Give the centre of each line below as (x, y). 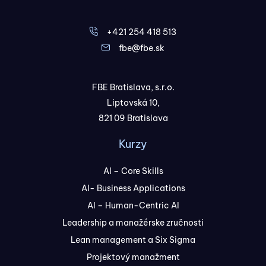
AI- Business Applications (133, 189)
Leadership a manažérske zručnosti (133, 223)
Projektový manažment (133, 257)
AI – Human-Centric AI (133, 206)
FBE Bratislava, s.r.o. (133, 88)
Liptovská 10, (133, 103)
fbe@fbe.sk (142, 48)
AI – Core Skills (133, 171)
